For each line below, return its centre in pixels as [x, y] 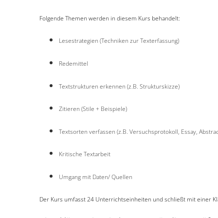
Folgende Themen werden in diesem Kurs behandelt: [109, 18]
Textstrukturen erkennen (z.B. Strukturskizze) [119, 86]
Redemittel [73, 63]
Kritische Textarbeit [84, 154]
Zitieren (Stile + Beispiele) [93, 109]
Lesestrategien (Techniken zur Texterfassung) [119, 41]
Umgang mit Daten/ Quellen [95, 177]
